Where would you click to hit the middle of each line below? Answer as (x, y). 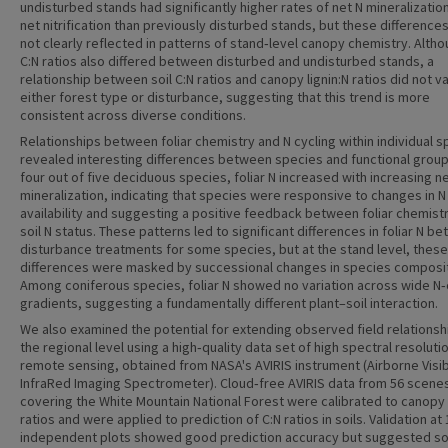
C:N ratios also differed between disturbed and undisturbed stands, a (227, 61)
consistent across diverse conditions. (133, 115)
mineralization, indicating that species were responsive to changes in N (233, 195)
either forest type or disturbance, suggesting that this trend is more (225, 97)
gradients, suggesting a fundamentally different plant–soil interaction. (229, 303)
